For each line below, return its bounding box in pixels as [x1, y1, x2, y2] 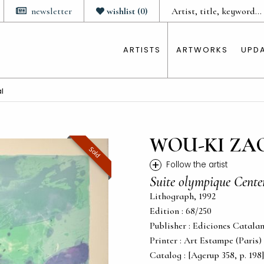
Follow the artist [166, 159, 227, 170]
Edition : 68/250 [150, 205, 212, 217]
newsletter [31, 5, 72, 17]
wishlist [107, 5, 135, 17]
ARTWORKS [176, 44, 228, 55]
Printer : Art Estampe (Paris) [150, 235, 262, 246]
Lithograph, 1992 [150, 190, 216, 202]
